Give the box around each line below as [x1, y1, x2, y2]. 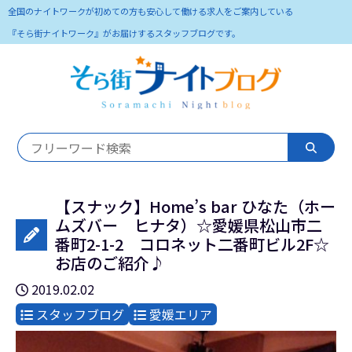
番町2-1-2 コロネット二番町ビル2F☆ [55, 233, 329, 255]
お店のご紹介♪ [55, 251, 165, 274]
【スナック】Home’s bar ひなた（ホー [55, 195, 335, 218]
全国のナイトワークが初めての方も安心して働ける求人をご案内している [8, 5, 293, 17]
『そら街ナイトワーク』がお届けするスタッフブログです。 [8, 27, 240, 39]
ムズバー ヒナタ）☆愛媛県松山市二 [55, 214, 322, 236]
